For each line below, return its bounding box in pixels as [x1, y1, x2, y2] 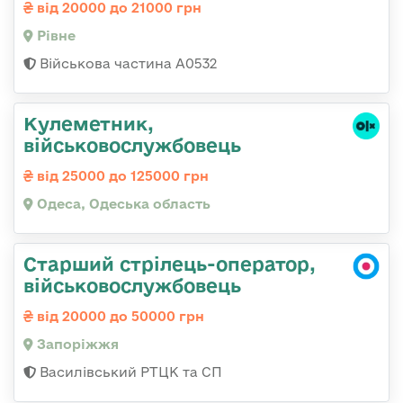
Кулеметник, [23, 112, 154, 135]
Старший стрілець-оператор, [23, 253, 316, 275]
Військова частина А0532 [36, 56, 217, 72]
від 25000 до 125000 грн [33, 168, 209, 184]
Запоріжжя [33, 336, 119, 353]
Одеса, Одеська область [33, 196, 210, 212]
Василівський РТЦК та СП [36, 364, 222, 381]
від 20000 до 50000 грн [33, 309, 204, 325]
